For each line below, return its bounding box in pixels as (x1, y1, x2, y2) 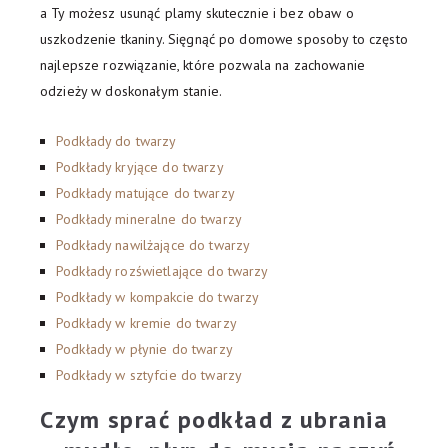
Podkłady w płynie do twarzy (56, 340, 233, 359)
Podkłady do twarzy (56, 132, 177, 151)
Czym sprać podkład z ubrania (40, 404, 388, 436)
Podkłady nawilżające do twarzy (56, 236, 251, 255)
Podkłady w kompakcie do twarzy (56, 288, 260, 307)
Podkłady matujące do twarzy (56, 184, 235, 203)
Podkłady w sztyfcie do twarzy (56, 366, 243, 385)
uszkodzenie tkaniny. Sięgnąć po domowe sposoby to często (40, 30, 408, 49)
